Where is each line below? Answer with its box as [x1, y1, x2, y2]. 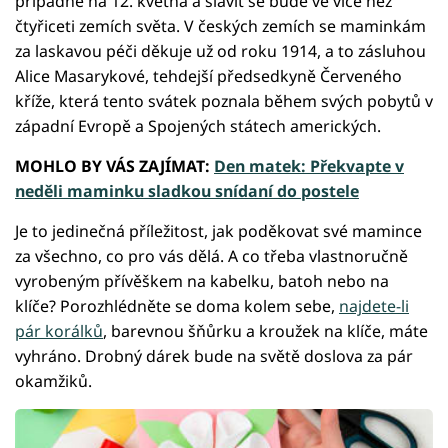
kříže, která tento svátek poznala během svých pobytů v [15, 90, 433, 113]
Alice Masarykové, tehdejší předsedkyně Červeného [15, 65, 402, 88]
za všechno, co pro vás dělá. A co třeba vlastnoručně [15, 245, 408, 268]
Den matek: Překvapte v [214, 155, 404, 178]
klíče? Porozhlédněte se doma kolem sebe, [15, 295, 339, 318]
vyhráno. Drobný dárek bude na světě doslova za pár [15, 345, 413, 368]
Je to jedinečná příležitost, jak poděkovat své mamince [15, 220, 422, 243]
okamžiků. [15, 370, 92, 393]
